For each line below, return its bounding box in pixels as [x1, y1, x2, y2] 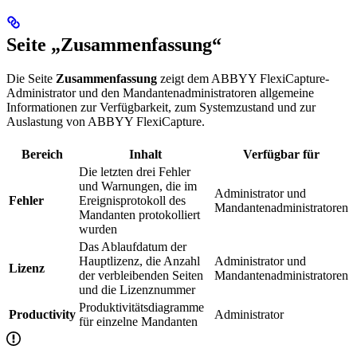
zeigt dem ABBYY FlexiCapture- [157, 71, 329, 85]
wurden [79, 222, 117, 236]
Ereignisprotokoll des [79, 193, 186, 207]
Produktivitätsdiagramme [79, 300, 204, 314]
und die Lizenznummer [79, 282, 195, 296]
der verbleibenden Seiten [79, 268, 203, 282]
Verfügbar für [243, 147, 320, 161]
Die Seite [6, 71, 56, 85]
